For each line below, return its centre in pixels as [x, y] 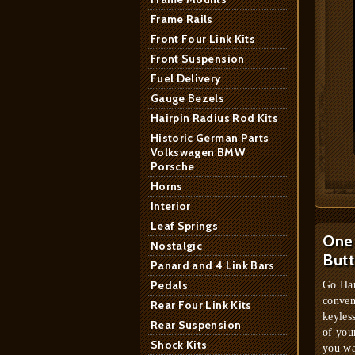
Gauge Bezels [188, 98]
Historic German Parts [210, 138]
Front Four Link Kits [203, 39]
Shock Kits [179, 345]
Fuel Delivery [186, 78]
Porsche [173, 166]
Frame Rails [182, 19]
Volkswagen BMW [198, 152]
